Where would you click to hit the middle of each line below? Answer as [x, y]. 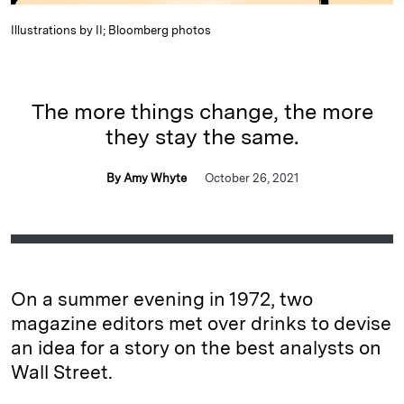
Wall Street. [62, 372]
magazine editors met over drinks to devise [201, 323]
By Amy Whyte [146, 178]
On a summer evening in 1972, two [162, 298]
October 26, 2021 [251, 178]
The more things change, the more [202, 111]
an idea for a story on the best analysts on [196, 347]
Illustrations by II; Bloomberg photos [111, 30]
